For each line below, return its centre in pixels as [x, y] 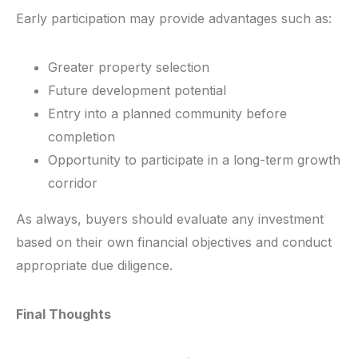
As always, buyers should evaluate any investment [170, 219]
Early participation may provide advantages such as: [174, 19]
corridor [73, 183]
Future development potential [137, 91]
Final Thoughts [64, 314]
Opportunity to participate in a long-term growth [194, 160]
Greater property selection [129, 68]
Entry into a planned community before [167, 114]
